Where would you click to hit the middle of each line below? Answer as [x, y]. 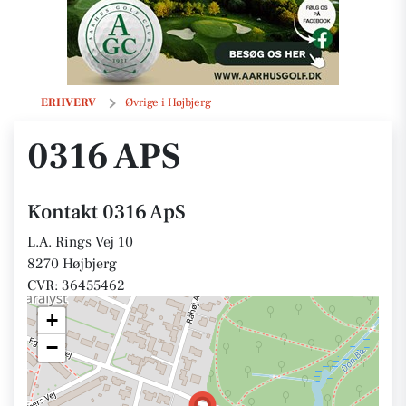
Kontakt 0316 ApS [106, 212]
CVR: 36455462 [76, 285]
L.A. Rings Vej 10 [80, 242]
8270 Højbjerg [72, 264]
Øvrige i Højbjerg [168, 102]
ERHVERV [68, 102]
